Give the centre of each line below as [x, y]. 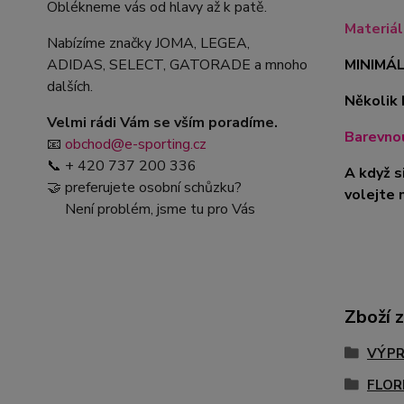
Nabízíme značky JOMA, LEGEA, [148, 43]
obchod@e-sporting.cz [136, 144]
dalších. [70, 87]
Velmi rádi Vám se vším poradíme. [162, 123]
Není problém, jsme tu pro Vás [151, 209]
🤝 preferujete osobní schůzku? [144, 188]
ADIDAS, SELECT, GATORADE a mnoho [177, 65]
